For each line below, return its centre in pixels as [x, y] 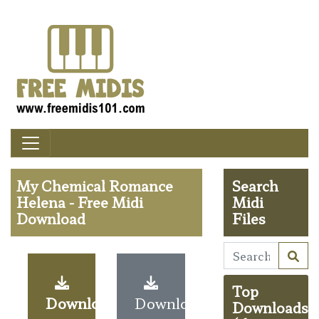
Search [256, 185]
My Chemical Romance [95, 185]
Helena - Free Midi [80, 202]
